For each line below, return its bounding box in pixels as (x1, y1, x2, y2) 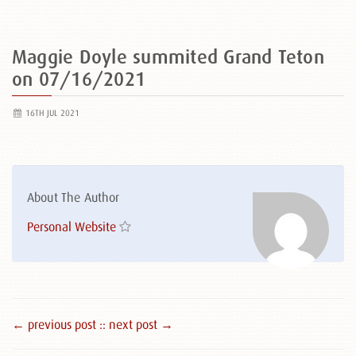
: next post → (103, 317, 173, 331)
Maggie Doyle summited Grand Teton (12, 46, 324, 68)
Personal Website (27, 219, 116, 234)
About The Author (27, 190, 120, 204)
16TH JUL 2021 (22, 108, 79, 118)
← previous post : (12, 317, 103, 331)
